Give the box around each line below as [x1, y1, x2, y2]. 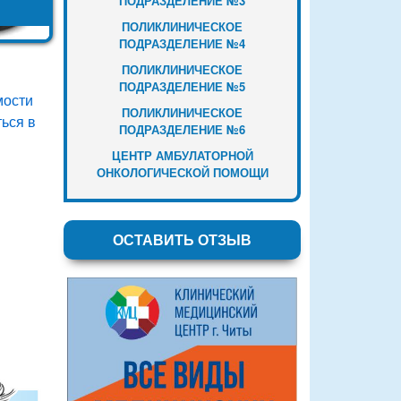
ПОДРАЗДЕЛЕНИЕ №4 [119, 34, 245, 52]
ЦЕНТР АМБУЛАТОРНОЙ [111, 146, 253, 164]
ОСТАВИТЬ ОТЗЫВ [113, 228, 252, 250]
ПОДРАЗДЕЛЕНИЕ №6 [119, 120, 245, 138]
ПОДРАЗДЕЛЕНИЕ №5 [119, 77, 245, 95]
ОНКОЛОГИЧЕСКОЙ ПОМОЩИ [96, 163, 269, 181]
